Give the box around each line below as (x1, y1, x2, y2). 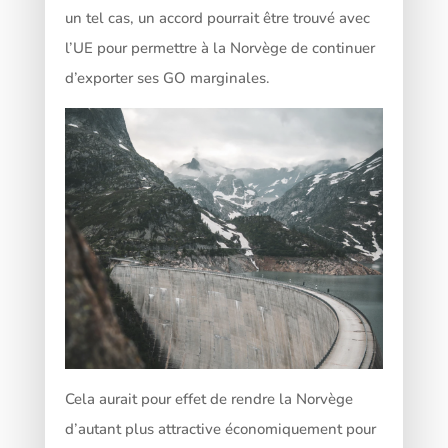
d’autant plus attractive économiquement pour (64, 418, 376, 439)
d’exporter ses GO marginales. (64, 67, 270, 88)
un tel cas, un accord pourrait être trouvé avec (64, 7, 370, 28)
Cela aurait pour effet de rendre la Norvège (64, 388, 353, 409)
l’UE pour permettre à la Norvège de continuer (64, 37, 375, 58)
